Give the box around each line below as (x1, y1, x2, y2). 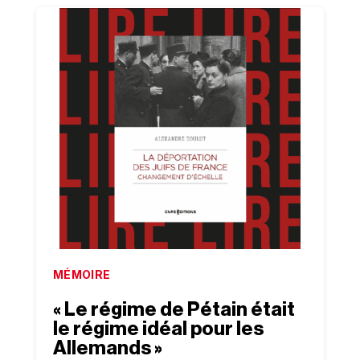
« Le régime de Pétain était (52, 300, 295, 319)
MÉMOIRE (52, 268, 111, 281)
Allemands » (52, 338, 162, 358)
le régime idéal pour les (52, 319, 264, 338)
